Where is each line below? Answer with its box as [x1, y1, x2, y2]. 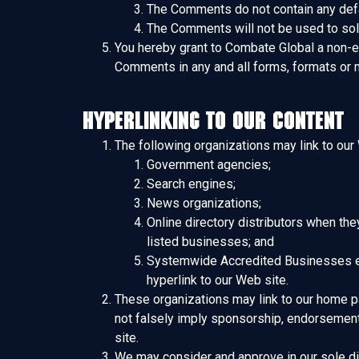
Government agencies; [147, 157, 271, 172]
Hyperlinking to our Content [83, 107, 344, 134]
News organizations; [147, 196, 261, 211]
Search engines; [147, 176, 236, 192]
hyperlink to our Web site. [147, 272, 288, 288]
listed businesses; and [147, 234, 274, 249]
